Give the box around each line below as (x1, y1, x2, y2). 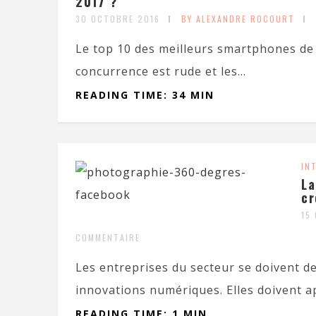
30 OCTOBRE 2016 (75, 13, 160, 25)
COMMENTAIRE (75, 231, 140, 243)
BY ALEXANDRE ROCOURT (181, 13, 295, 25)
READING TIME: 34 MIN (75, 88, 214, 102)
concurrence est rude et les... (75, 63, 246, 79)
